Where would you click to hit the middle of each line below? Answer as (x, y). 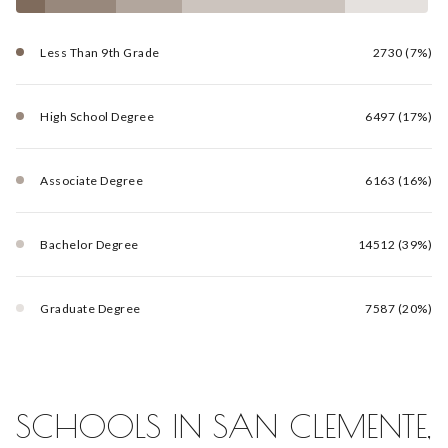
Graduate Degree (90, 308)
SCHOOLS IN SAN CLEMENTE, (223, 426)
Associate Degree (91, 180)
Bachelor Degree (89, 244)
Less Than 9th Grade (100, 52)
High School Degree (97, 116)
